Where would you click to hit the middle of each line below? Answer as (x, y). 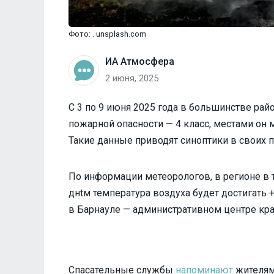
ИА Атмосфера (140, 62)
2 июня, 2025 (132, 79)
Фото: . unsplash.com (107, 34)
